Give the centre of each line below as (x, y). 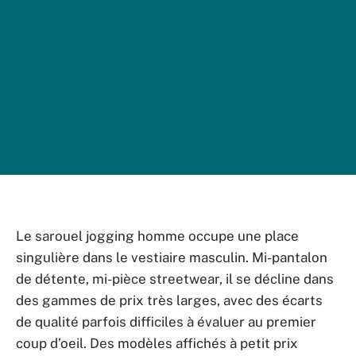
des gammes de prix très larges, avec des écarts (169, 300)
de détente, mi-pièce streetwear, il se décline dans (175, 279)
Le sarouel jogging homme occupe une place (157, 236)
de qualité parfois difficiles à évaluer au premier (166, 322)
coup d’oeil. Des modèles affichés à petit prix (157, 343)
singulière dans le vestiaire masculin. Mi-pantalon (172, 257)
